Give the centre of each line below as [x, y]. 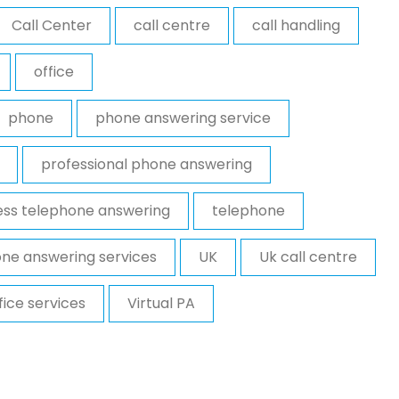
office [54, 71]
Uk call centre [308, 256]
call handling [296, 25]
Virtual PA [161, 303]
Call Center [52, 25]
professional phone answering [147, 164]
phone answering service [183, 118]
